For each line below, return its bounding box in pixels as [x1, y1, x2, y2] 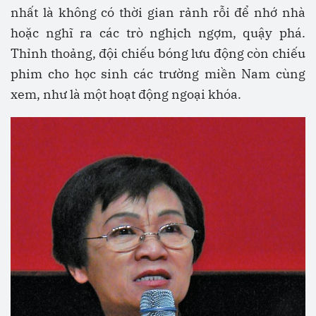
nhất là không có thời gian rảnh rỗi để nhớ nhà [11, 4, 305, 20]
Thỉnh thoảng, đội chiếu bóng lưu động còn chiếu [11, 44, 305, 61]
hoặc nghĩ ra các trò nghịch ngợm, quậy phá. [11, 24, 305, 41]
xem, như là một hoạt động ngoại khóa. [11, 85, 241, 102]
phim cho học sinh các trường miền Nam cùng [11, 65, 305, 82]
